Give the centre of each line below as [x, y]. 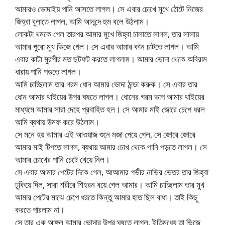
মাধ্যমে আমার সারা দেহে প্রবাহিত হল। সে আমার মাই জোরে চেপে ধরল [110, 109]
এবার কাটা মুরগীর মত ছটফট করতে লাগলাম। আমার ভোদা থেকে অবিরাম [111, 59]
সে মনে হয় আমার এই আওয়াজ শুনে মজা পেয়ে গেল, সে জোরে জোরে [105, 135]
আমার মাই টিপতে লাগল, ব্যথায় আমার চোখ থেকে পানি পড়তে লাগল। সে [111, 147]
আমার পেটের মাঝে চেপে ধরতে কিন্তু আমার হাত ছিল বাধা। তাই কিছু [106, 197]
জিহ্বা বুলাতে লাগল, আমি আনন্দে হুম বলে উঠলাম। [82, 22]
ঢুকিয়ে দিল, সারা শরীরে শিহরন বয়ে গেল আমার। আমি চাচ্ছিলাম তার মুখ [110, 185]
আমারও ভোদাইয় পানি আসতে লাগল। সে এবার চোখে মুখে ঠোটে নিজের [109, 9]
